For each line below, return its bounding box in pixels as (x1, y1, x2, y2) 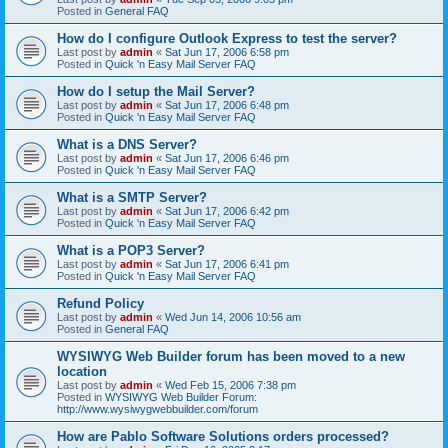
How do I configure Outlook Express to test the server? (57, 30, 397, 46)
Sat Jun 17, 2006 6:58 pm (165, 45, 289, 58)
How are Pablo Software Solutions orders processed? (57, 428, 389, 444)
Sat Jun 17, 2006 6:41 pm (165, 257, 289, 270)
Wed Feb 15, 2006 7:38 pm (165, 378, 296, 391)
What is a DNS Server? (57, 136, 197, 152)
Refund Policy (57, 295, 144, 311)
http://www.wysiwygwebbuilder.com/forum (57, 402, 258, 415)
